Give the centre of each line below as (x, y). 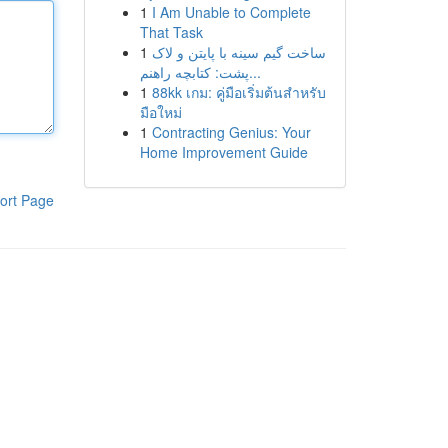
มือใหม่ (160, 112)
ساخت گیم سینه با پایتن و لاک (238, 52)
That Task (171, 32)
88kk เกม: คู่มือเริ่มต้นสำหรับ (238, 92)
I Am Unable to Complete (231, 12)
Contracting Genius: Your (231, 132)
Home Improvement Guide (223, 152)
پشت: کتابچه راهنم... (254, 72)
